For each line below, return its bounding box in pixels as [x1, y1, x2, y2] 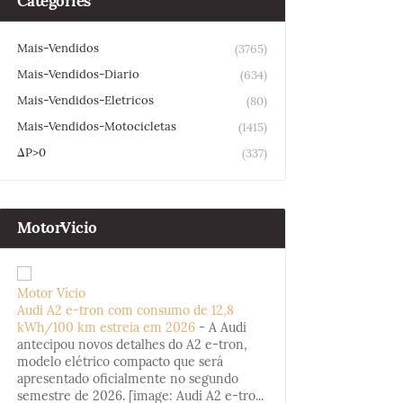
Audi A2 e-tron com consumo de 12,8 [16, 302, 234, 318]
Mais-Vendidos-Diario [16, 67, 139, 82]
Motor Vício [16, 285, 85, 301]
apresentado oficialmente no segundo [16, 371, 238, 387]
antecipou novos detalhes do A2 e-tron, [16, 336, 247, 353]
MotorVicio [16, 218, 97, 237]
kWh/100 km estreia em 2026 [16, 319, 195, 336]
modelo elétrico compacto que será [16, 354, 223, 370]
